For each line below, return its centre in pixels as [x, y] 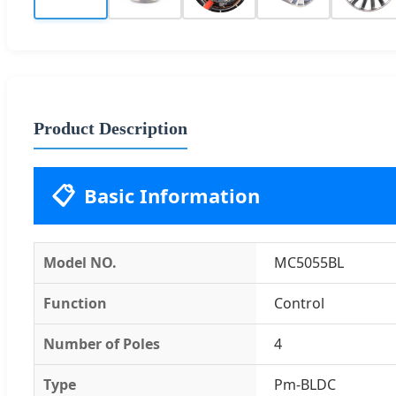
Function [75, 303]
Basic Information [172, 195]
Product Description [110, 128]
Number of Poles [102, 343]
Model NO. [80, 262]
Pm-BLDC [305, 384]
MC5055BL [309, 262]
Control [299, 303]
